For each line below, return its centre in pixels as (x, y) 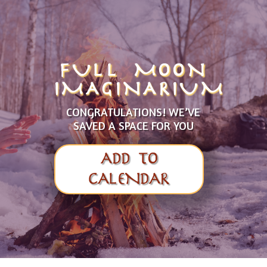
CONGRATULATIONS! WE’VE (133, 112)
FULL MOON (133, 72)
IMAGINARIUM (139, 90)
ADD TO (129, 159)
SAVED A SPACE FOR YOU (133, 126)
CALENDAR (129, 180)
